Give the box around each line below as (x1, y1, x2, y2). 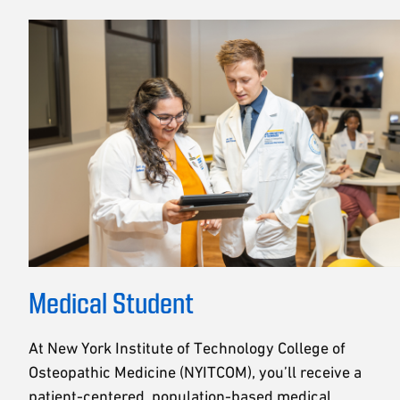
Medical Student (29, 285, 194, 320)
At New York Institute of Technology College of (29, 338, 346, 358)
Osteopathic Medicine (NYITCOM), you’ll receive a (29, 362, 362, 382)
